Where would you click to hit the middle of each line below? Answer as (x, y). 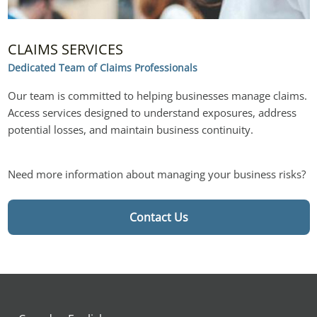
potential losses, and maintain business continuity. (130, 129)
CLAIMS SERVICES (65, 49)
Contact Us (158, 217)
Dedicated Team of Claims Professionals (102, 67)
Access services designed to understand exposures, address (152, 112)
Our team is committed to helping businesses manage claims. (157, 95)
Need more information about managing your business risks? (156, 174)
